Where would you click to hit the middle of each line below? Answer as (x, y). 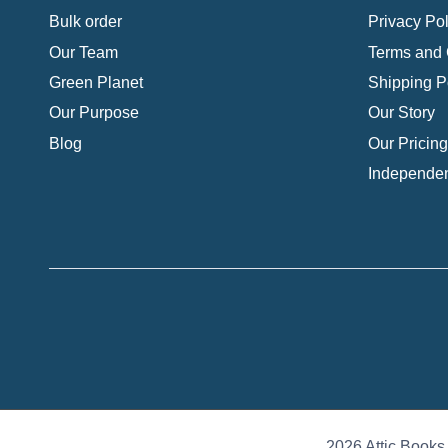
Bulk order (85, 22)
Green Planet (95, 83)
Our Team (83, 52)
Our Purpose (93, 113)
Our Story (401, 113)
